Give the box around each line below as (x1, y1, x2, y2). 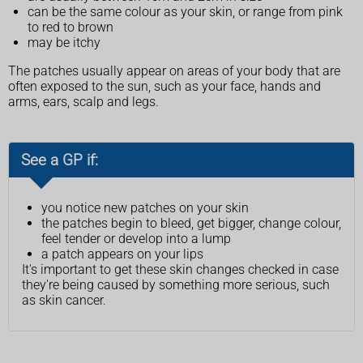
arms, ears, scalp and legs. (8, 93, 159, 109)
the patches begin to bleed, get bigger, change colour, (41, 215, 341, 231)
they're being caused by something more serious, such (22, 276, 330, 293)
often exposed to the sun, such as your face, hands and (8, 78, 321, 94)
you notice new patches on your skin (41, 199, 249, 216)
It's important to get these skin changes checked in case (22, 261, 339, 277)
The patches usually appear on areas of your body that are (8, 62, 340, 79)
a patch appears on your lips (41, 246, 203, 262)
